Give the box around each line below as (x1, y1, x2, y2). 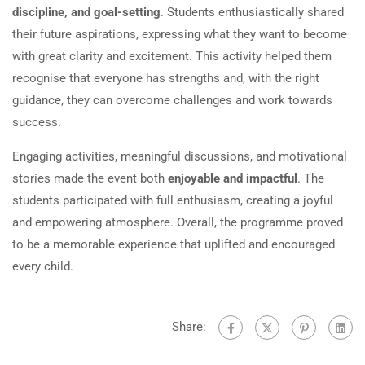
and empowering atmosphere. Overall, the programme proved (12, 215, 343, 230)
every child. (12, 259, 73, 274)
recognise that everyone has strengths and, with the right (12, 71, 319, 86)
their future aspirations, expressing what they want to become (12, 27, 347, 42)
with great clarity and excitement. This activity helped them (12, 49, 332, 64)
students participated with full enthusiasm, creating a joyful (12, 193, 333, 208)
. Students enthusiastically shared (161, 5, 344, 20)
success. (12, 115, 61, 130)
